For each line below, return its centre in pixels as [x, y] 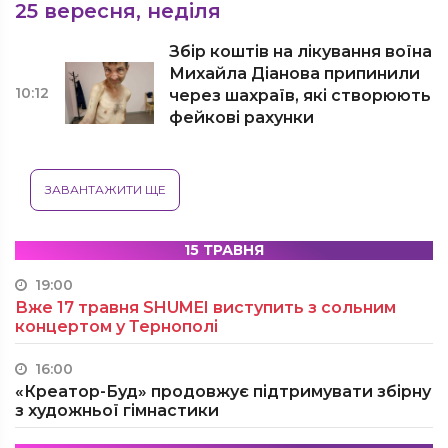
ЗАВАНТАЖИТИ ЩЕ [105, 189]
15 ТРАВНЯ [224, 250]
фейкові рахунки [242, 117]
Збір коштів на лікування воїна [301, 51]
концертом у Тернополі [116, 326]
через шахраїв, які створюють [300, 95]
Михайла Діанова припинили [295, 73]
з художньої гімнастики [117, 410]
